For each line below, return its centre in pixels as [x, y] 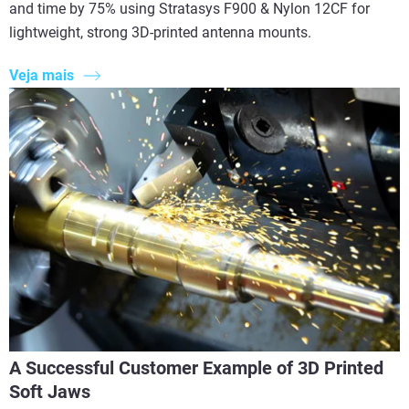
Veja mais [42, 75]
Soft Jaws [50, 392]
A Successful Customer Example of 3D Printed [196, 368]
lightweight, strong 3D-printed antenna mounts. [160, 32]
